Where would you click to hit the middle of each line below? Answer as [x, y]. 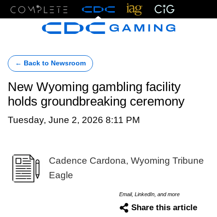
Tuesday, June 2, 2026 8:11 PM [74, 120]
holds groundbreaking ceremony [96, 101]
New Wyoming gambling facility [94, 87]
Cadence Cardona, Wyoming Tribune [126, 161]
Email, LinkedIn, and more [149, 194]
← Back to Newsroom [50, 63]
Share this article [164, 207]
